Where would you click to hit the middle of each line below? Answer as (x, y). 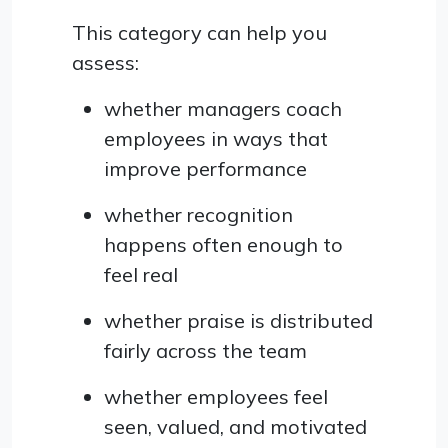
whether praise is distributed (238, 321)
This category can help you (199, 33)
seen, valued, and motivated (235, 427)
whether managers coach (223, 109)
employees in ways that (216, 139)
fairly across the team (205, 351)
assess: (105, 63)
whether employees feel (216, 397)
